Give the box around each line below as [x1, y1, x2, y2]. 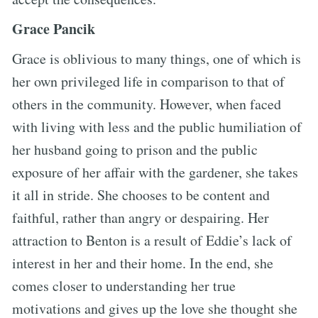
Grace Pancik [12, 18, 95, 39]
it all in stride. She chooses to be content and [12, 185, 270, 204]
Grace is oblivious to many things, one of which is [12, 48, 301, 68]
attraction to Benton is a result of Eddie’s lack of [12, 230, 292, 250]
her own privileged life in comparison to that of [12, 71, 285, 91]
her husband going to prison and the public [12, 139, 258, 159]
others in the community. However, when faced [12, 94, 281, 114]
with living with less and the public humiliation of [12, 116, 302, 136]
